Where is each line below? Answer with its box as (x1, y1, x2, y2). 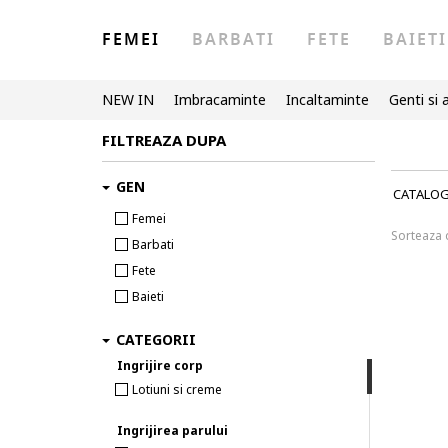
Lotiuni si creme (132, 381, 222, 398)
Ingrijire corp (117, 357, 203, 374)
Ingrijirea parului (117, 422, 228, 439)
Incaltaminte (286, 90, 369, 109)
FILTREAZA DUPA (102, 130, 226, 150)
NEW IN (102, 90, 154, 109)
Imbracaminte (174, 90, 266, 109)
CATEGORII (116, 330, 196, 349)
